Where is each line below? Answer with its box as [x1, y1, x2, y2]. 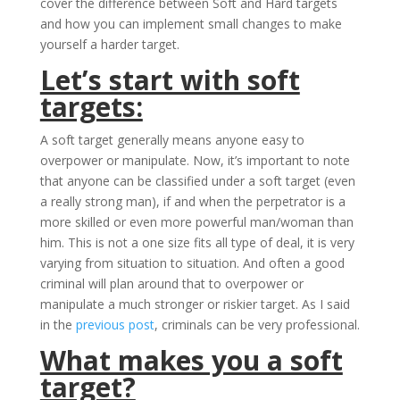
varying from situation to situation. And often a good [39, 254, 345, 272]
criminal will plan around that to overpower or [39, 275, 304, 293]
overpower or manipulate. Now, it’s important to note [39, 152, 350, 170]
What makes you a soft [39, 342, 343, 379]
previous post [75, 316, 154, 334]
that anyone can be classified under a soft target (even [39, 172, 355, 190]
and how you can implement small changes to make [39, 15, 342, 33]
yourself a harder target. [39, 36, 179, 54]
